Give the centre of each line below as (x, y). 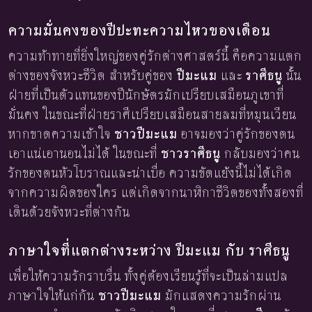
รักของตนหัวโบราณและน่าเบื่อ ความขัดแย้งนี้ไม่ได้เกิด (150, 173)
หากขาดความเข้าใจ (61, 134)
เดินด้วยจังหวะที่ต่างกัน (69, 212)
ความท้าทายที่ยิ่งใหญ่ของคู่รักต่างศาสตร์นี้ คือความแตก (155, 56)
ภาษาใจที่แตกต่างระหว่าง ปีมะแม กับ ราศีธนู (149, 250)
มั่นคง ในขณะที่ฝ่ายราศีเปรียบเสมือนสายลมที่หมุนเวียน (153, 114)
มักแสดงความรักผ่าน (221, 295)
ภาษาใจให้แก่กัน (53, 295)
